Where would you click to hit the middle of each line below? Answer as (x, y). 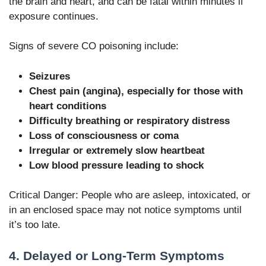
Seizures (50, 76)
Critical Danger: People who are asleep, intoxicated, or (130, 195)
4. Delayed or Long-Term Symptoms (117, 255)
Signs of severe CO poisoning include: (94, 46)
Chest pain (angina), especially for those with (136, 91)
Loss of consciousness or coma (104, 135)
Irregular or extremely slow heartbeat (117, 150)
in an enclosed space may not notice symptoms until (125, 210)
